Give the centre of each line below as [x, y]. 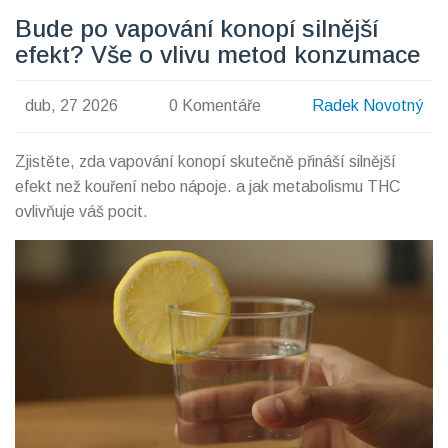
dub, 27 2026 [71, 106]
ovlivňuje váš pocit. [81, 211]
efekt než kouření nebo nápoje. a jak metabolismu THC [207, 186]
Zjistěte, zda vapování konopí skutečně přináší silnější [205, 161]
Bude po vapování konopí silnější [196, 28]
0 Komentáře [215, 106]
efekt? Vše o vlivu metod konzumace [217, 54]
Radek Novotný [368, 106]
